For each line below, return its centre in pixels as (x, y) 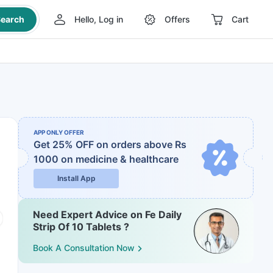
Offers (177, 19)
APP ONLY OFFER (59, 132)
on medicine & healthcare (120, 159)
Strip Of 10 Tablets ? (81, 227)
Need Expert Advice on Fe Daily (107, 214)
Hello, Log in (98, 19)
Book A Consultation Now (84, 248)
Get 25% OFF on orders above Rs (110, 144)
